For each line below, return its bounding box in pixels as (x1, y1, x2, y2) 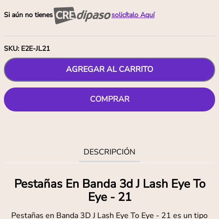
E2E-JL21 (21, 44, 50, 54)
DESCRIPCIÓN (84, 146, 135, 157)
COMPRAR (89, 94, 130, 105)
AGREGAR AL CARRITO (66, 64, 153, 75)
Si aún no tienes (4, 10, 53, 20)
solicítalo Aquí (111, 10, 154, 20)
